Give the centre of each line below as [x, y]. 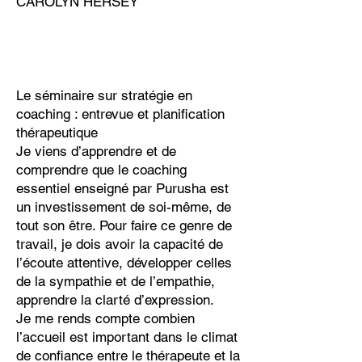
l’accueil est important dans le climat [127, 337]
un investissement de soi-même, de [124, 207]
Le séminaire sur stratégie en [104, 95]
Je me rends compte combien [105, 318]
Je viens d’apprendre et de [96, 151]
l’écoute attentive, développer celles [124, 263]
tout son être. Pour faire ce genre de [124, 225]
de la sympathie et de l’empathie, [116, 281]
